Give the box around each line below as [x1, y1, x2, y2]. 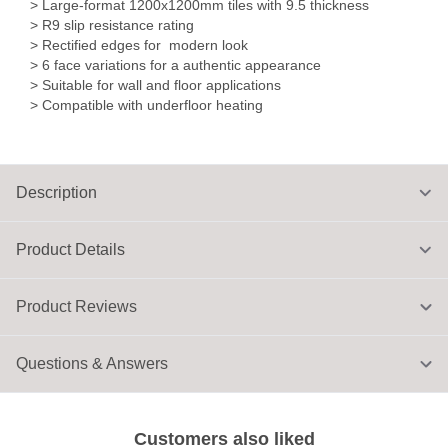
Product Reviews [16, 298, 137, 316]
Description [16, 184, 97, 202]
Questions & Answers [16, 355, 168, 373]
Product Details [16, 241, 125, 259]
